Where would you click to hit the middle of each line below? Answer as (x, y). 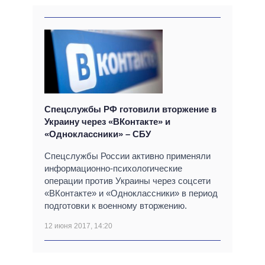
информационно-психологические (113, 169)
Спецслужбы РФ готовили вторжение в (130, 109)
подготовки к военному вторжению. (116, 206)
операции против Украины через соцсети (127, 181)
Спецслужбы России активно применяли (127, 156)
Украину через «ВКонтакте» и (107, 122)
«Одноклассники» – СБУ (98, 134)
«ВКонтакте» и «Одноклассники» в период (131, 193)
